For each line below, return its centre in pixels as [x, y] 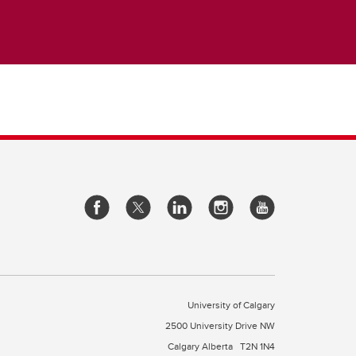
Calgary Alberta [201, 346]
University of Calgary [231, 305]
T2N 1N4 [257, 346]
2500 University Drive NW [220, 326]
